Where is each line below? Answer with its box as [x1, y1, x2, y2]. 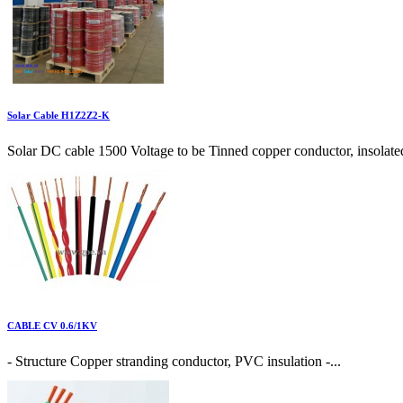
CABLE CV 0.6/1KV [7, 320, 97, 332]
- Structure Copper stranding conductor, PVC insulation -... [7, 354, 341, 370]
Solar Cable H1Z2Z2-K [7, 110, 110, 121]
